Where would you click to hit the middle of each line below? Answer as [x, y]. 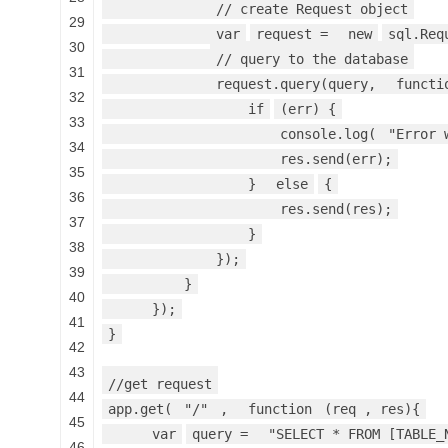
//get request [160, 384]
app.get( [140, 409]
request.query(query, [300, 84]
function [280, 409]
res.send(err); [336, 159]
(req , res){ [372, 409]
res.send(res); [336, 209]
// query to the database [312, 59]
